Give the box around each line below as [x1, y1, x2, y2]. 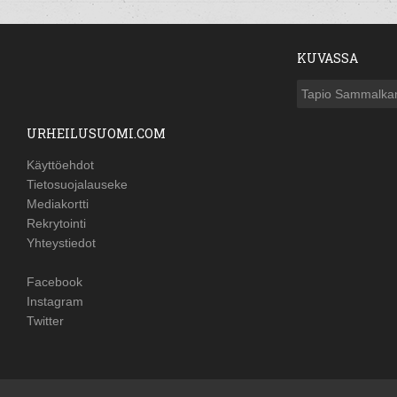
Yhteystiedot [27, 236, 97, 250]
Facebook [27, 275, 83, 289]
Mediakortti [27, 197, 90, 211]
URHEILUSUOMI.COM [27, 125, 167, 142]
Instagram [27, 294, 84, 308]
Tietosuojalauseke [27, 177, 128, 191]
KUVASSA [297, 50, 359, 66]
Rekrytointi [27, 216, 87, 230]
